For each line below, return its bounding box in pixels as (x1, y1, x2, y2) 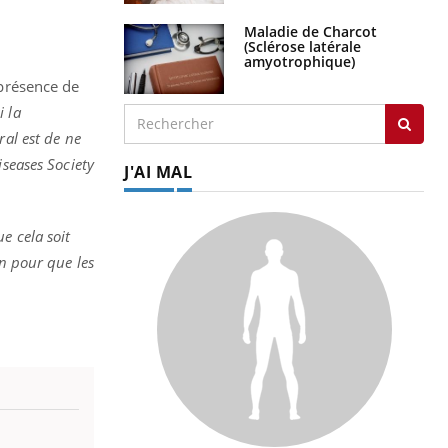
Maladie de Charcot (244, 21, 377, 41)
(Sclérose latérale (244, 36, 361, 56)
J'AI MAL (124, 160, 192, 183)
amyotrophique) (244, 51, 355, 71)
